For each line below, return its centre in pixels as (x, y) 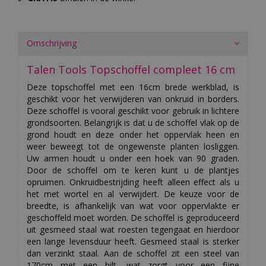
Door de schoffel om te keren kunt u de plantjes (133, 170)
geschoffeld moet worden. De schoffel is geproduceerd (133, 217)
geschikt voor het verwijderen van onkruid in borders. (133, 99)
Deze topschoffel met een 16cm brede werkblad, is (133, 87)
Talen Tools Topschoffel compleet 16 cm (131, 69)
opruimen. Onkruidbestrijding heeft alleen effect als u (133, 182)
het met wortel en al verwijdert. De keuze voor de (133, 194)
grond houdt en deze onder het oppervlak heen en (133, 134)
